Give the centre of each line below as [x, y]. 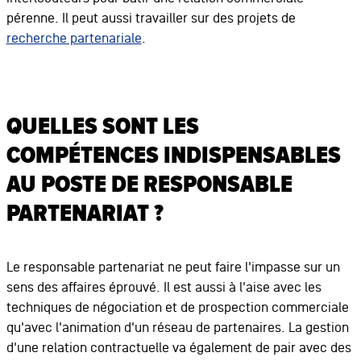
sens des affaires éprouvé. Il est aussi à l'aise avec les [164, 287]
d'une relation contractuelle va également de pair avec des [178, 348]
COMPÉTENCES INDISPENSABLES [173, 156]
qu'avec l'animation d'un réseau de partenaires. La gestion [177, 328]
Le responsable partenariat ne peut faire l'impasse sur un [173, 267]
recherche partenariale [74, 38]
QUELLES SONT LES [102, 127]
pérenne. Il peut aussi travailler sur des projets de [151, 18]
